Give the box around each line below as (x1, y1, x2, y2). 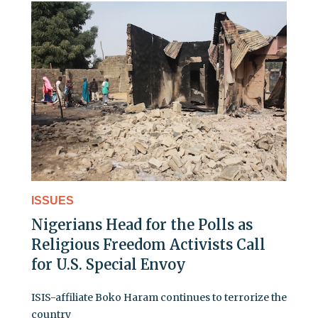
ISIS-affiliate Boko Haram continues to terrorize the (31, 290, 287, 304)
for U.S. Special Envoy (31, 255, 186, 273)
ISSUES (31, 194, 74, 207)
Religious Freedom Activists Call (31, 235, 265, 253)
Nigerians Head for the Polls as (31, 215, 253, 234)
